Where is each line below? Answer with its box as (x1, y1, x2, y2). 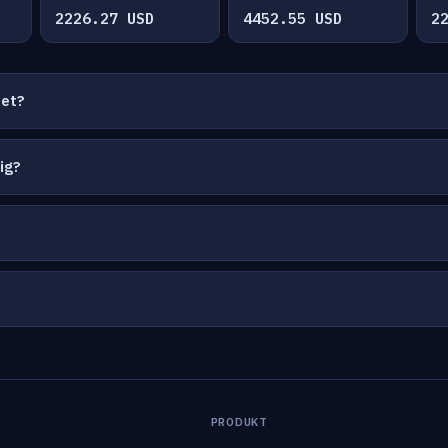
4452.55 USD (243, 9, 342, 28)
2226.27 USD (55, 9, 154, 28)
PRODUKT (210, 415, 268, 429)
